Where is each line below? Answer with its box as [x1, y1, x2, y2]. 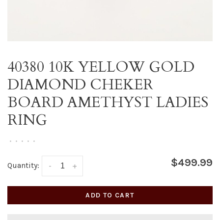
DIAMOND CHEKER [7, 75, 153, 95]
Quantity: [7, 161, 39, 170]
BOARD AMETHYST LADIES [7, 92, 208, 112]
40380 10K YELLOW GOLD [7, 57, 194, 77]
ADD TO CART [85, 191, 135, 200]
